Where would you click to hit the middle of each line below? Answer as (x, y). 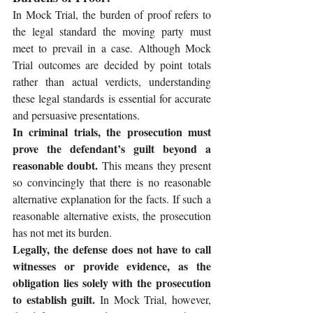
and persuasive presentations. (76, 115)
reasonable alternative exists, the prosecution (112, 216)
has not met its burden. (62, 233)
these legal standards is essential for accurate (112, 99)
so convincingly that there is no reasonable (112, 182)
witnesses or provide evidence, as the (112, 266)
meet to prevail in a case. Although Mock (112, 48)
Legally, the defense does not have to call (112, 249)
